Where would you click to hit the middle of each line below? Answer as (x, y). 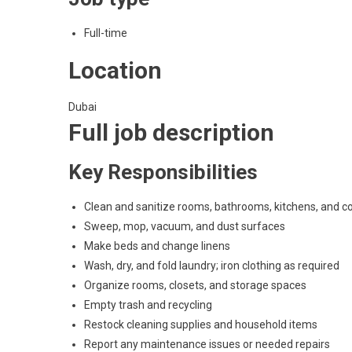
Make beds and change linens (157, 246)
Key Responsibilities (163, 172)
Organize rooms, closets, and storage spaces (195, 286)
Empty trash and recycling (148, 305)
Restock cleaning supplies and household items (201, 325)
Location (115, 71)
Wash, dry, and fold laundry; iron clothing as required (212, 266)
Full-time (106, 33)
